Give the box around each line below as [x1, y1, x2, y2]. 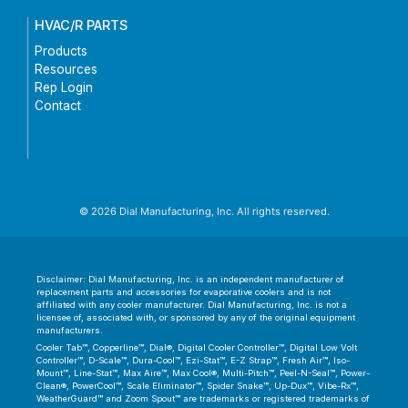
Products [35, 44, 87, 59]
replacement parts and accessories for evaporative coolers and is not [36, 287, 331, 298]
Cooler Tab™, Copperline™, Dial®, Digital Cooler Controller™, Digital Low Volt [36, 342, 357, 353]
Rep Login [35, 80, 93, 96]
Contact [35, 98, 81, 114]
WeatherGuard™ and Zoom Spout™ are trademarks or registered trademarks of [36, 393, 370, 404]
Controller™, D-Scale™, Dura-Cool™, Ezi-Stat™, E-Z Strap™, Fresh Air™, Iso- [36, 355, 350, 366]
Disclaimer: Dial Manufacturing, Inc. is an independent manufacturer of [36, 274, 344, 285]
